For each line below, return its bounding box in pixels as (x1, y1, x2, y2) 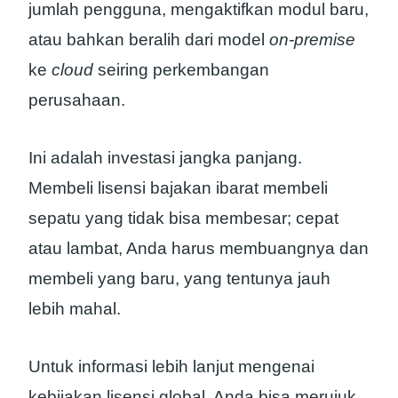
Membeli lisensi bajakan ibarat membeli (28, 178, 328, 197)
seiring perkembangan (93, 60, 269, 80)
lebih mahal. (28, 298, 121, 318)
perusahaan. (28, 91, 125, 110)
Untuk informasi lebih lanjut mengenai (28, 356, 314, 376)
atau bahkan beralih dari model (28, 30, 269, 50)
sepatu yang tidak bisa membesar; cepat (28, 208, 338, 227)
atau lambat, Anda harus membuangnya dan (28, 238, 369, 258)
